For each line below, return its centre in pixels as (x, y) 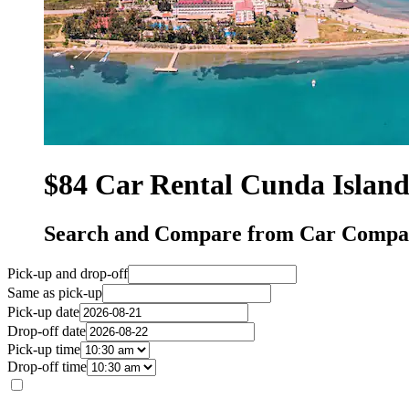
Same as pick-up (55, 292)
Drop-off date (47, 330)
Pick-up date (43, 311)
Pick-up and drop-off (68, 273)
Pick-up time (44, 349)
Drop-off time (47, 366)
